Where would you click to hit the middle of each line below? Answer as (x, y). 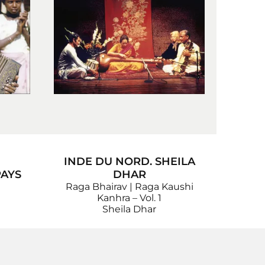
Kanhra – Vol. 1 (129, 198)
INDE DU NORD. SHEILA (129, 161)
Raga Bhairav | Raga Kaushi (129, 186)
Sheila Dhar (129, 209)
